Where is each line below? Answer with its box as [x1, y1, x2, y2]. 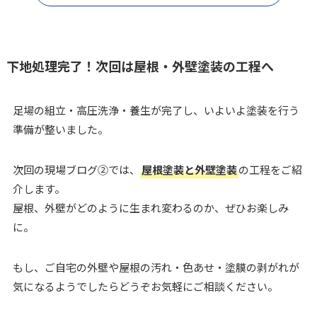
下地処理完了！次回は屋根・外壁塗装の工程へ [6, 56, 274, 75]
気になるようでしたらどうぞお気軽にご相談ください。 [12, 278, 278, 294]
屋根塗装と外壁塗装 [141, 161, 237, 177]
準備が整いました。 [12, 121, 108, 137]
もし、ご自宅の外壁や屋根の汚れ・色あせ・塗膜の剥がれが [12, 259, 299, 275]
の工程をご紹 [238, 161, 302, 177]
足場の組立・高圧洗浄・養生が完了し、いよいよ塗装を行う [12, 102, 299, 117]
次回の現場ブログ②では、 [12, 161, 140, 177]
